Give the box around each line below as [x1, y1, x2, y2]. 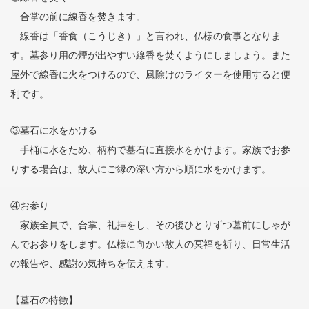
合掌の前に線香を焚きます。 [10, 11, 146, 22]
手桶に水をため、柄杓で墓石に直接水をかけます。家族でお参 [10, 144, 291, 155]
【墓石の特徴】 [10, 295, 79, 306]
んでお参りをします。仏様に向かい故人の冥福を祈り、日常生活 [10, 239, 291, 250]
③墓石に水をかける [10, 125, 98, 136]
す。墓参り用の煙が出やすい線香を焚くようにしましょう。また [10, 50, 291, 61]
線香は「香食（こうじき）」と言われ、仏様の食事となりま [10, 30, 281, 41]
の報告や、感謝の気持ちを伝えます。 [10, 258, 175, 269]
